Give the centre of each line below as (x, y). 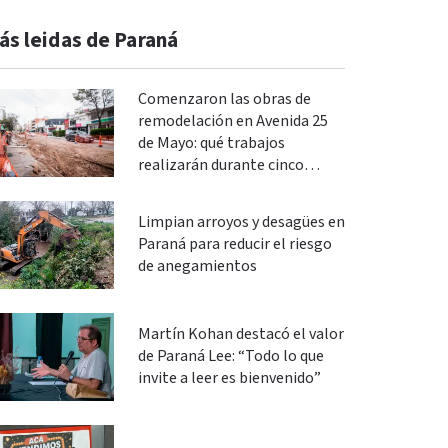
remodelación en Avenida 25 (232, 121)
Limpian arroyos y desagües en (241, 222)
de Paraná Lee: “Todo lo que (230, 356)
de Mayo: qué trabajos (211, 143)
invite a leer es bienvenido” (229, 378)
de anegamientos (197, 266)
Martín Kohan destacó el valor (240, 334)
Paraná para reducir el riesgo (234, 244)
